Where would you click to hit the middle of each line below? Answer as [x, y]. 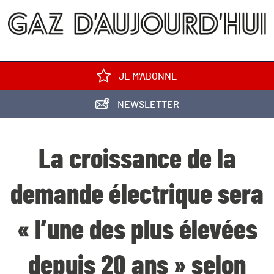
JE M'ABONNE [147, 76]
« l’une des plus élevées [137, 231]
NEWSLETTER [147, 105]
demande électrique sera [137, 195]
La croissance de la [137, 160]
